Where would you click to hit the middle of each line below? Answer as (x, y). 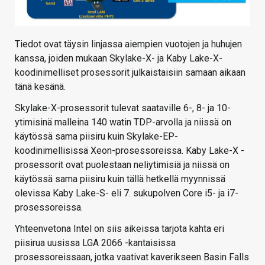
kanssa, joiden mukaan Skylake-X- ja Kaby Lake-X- (119, 59)
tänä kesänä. (40, 87)
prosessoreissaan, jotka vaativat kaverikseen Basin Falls (132, 257)
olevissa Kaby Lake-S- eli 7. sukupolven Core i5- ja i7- (127, 193)
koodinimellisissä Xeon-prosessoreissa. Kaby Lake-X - (130, 151)
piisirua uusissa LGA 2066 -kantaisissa (95, 243)
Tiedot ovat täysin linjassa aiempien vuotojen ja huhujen (128, 44)
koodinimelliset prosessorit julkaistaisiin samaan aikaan (130, 73)
